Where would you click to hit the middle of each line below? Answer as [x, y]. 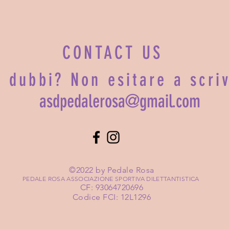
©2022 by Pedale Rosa [112, 170]
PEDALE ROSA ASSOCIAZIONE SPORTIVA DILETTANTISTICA [112, 179]
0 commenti [157, 61]
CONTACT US [112, 53]
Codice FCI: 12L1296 [112, 197]
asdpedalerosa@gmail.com [120, 101]
